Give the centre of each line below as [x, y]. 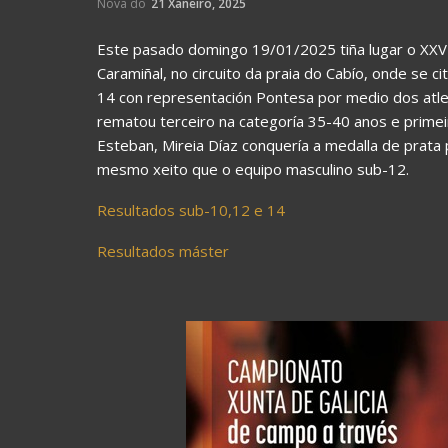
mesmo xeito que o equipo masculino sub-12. [253, 169]
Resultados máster [163, 251]
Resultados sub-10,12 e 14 [191, 210]
